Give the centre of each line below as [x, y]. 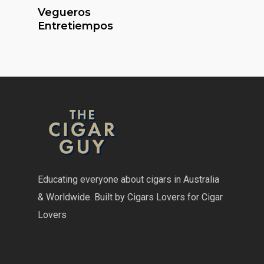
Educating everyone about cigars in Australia [128, 179]
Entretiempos [75, 26]
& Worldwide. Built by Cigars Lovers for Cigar [130, 197]
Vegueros [64, 12]
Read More [82, 7]
